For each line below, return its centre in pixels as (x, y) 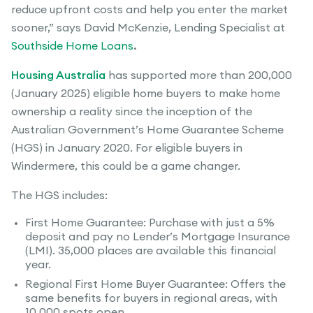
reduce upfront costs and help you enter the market (150, 10)
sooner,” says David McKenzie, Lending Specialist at (148, 28)
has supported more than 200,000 (199, 76)
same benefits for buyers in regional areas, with (151, 299)
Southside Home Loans (72, 46)
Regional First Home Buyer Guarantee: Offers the (155, 285)
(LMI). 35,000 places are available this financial (151, 251)
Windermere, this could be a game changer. (126, 167)
